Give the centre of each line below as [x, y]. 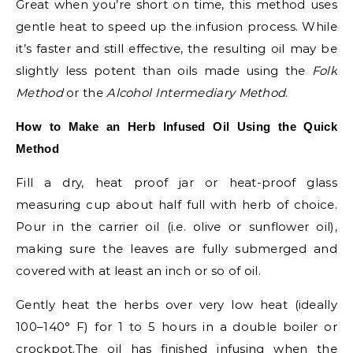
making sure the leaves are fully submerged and [176, 249]
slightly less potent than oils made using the [164, 71]
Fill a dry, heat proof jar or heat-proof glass [176, 182]
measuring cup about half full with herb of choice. [176, 204]
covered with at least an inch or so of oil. [138, 271]
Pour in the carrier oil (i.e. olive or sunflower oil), [176, 227]
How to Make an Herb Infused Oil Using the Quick [176, 126]
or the [85, 93]
